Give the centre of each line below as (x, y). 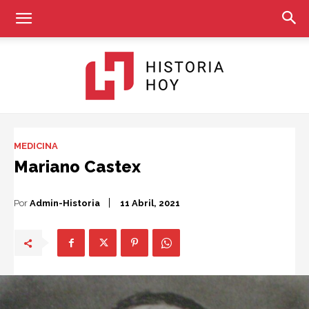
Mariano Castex (77, 167)
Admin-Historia (65, 203)
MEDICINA (36, 146)
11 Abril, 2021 (150, 203)
